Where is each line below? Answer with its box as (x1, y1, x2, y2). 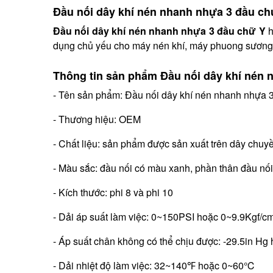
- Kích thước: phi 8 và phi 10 (53, 185, 173, 200)
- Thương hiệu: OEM (53, 112, 141, 127)
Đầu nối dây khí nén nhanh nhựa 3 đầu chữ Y (53, 24, 266, 38)
